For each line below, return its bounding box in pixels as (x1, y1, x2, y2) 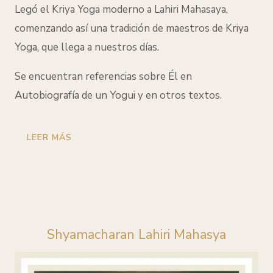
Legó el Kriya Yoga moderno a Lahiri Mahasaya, (15, 2, 228, 16)
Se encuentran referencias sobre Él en (15, 69, 192, 83)
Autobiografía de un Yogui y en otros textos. (15, 88, 222, 102)
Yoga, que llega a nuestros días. (15, 40, 159, 54)
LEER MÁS (27, 131, 72, 143)
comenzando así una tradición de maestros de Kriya (15, 21, 249, 35)
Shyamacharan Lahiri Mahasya (47, 225, 226, 244)
